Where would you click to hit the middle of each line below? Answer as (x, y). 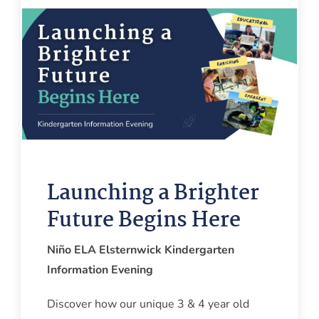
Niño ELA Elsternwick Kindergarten (140, 250)
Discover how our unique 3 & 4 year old (148, 304)
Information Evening (100, 270)
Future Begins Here (143, 220)
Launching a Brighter (153, 193)
